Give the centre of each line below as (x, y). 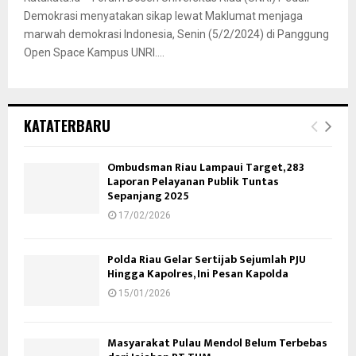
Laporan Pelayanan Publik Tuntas (193, 182)
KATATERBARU (67, 126)
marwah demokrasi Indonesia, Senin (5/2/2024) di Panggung (176, 35)
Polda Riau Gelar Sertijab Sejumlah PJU (207, 260)
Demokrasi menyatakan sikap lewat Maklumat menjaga (163, 16)
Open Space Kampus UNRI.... (94, 53)
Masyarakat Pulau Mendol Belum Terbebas (217, 342)
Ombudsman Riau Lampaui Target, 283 (206, 168)
